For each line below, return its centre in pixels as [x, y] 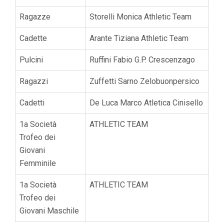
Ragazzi [34, 81]
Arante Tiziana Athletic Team [139, 38]
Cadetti [32, 102]
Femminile [38, 163]
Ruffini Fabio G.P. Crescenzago [142, 59]
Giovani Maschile [49, 210]
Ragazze [35, 16]
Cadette [33, 38]
